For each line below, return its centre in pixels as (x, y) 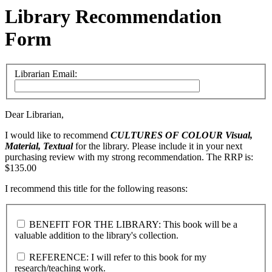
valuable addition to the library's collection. (97, 236)
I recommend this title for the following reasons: (96, 188)
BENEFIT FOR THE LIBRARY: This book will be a (132, 225)
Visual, (238, 135)
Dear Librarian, (34, 114)
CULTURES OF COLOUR (167, 135)
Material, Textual (39, 146)
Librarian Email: (46, 73)
